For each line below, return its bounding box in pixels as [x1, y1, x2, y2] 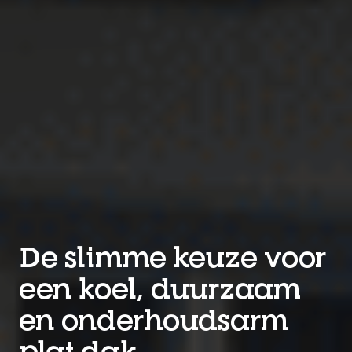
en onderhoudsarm [19, 302, 288, 336]
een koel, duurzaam [19, 271, 301, 305]
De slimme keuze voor [19, 240, 326, 273]
